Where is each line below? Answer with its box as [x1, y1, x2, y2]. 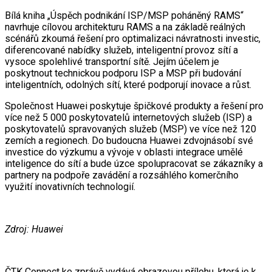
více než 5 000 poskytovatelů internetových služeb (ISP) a [5, 111, 252, 123]
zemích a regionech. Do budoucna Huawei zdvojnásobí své [5, 134, 253, 146]
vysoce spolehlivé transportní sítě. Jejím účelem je [5, 55, 219, 67]
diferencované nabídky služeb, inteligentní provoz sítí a [5, 44, 238, 56]
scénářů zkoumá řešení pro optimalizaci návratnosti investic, [5, 32, 260, 44]
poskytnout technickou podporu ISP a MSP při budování [5, 67, 241, 79]
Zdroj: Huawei [5, 223, 63, 235]
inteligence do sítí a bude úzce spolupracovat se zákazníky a [5, 157, 263, 169]
